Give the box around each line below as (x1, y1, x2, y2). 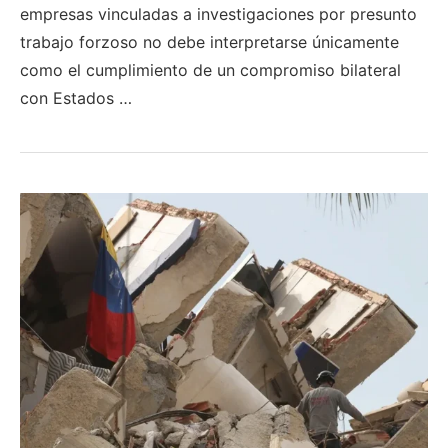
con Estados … (20, 87, 132, 108)
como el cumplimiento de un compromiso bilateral (20, 59, 401, 80)
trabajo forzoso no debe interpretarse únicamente (20, 31, 399, 52)
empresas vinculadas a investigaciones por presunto (20, 3, 417, 24)
